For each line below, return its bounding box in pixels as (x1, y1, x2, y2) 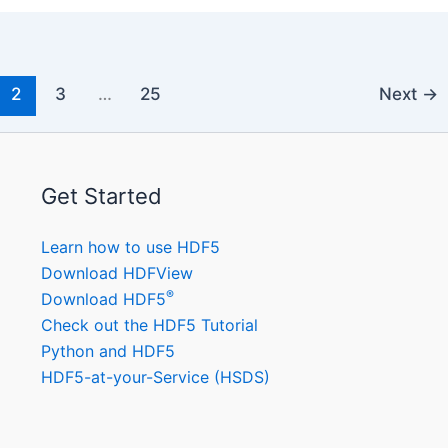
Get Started (40, 183, 162, 209)
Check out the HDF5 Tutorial (40, 315, 258, 335)
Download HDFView (40, 263, 193, 283)
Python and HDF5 (40, 341, 175, 361)
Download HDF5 (40, 289, 166, 309)
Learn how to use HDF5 (40, 237, 220, 257)
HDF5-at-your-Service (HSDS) (40, 367, 270, 387)
